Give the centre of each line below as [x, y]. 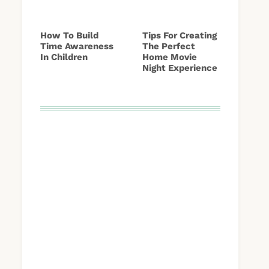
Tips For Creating [180, 35]
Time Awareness [77, 46]
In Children [64, 57]
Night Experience [180, 68]
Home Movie [170, 57]
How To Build [69, 35]
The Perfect [169, 46]
